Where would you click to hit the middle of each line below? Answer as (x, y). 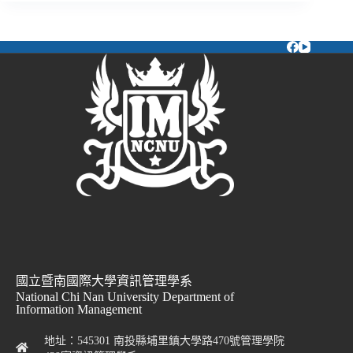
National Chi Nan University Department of (125, 297)
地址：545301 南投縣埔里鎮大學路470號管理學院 (164, 341)
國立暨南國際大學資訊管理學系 (104, 281)
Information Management (79, 309)
